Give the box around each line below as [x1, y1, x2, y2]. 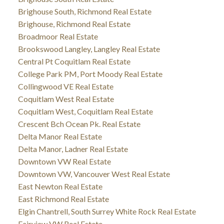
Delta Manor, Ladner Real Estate [17, 143, 128, 153]
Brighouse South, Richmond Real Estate [17, 6, 151, 16]
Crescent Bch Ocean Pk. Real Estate [17, 118, 140, 128]
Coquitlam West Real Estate [17, 93, 114, 103]
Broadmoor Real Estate [17, 31, 98, 41]
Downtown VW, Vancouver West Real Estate [17, 168, 170, 178]
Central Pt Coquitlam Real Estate [17, 56, 130, 66]
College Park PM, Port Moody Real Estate [17, 68, 162, 78]
